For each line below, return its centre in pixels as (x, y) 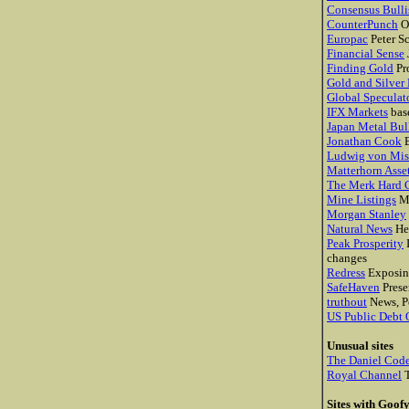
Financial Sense (366, 53)
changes (347, 258)
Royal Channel (364, 375)
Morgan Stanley (367, 214)
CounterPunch (362, 24)
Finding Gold (360, 68)
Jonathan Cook (364, 141)
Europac (347, 39)
